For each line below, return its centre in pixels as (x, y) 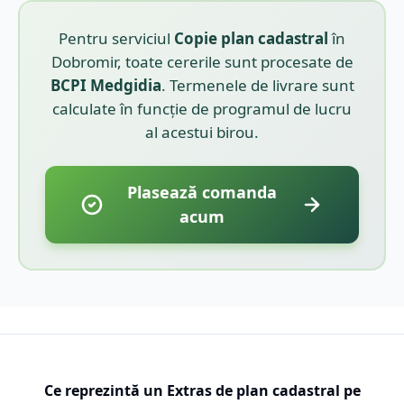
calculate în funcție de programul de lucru (202, 108)
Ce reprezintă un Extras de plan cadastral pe (202, 390)
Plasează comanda (202, 192)
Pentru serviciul (116, 38)
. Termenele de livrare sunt (257, 85)
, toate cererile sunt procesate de (235, 61)
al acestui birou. (202, 132)
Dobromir (84, 61)
